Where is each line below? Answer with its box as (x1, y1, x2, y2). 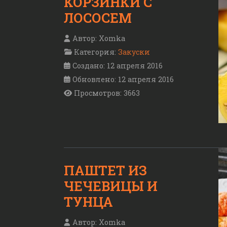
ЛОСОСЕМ (64, 9, 132, 26)
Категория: (72, 47, 118, 57)
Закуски (118, 47, 150, 57)
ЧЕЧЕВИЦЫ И (64, 177, 158, 195)
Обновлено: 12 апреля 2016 (72, 74, 174, 85)
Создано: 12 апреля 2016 (72, 61, 163, 71)
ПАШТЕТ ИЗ (64, 162, 147, 179)
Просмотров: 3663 (74, 88, 140, 98)
